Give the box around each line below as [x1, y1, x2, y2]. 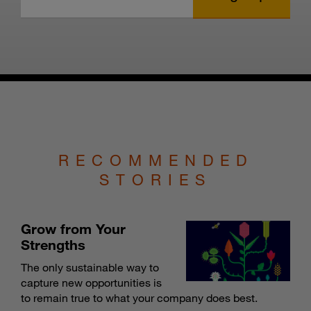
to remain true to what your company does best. [21, 291, 258, 305]
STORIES [99, 170, 212, 190]
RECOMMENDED [58, 151, 253, 170]
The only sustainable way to [21, 260, 159, 275]
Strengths [21, 236, 85, 253]
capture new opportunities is [21, 276, 162, 290]
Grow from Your [21, 220, 126, 237]
